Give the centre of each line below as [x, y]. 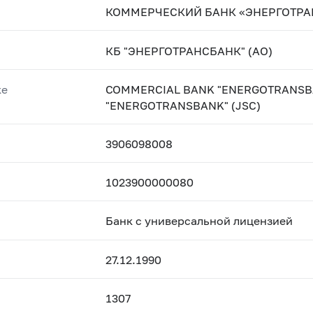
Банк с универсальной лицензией [199, 221]
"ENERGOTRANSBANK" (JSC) [183, 105]
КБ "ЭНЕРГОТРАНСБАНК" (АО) [189, 50]
